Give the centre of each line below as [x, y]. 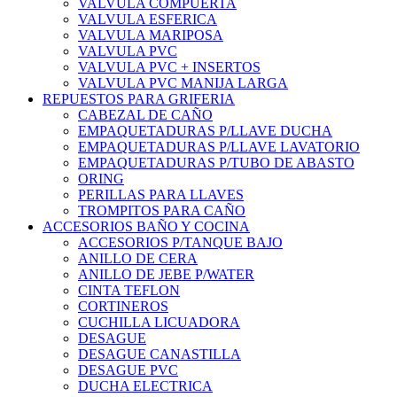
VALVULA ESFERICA [148, 19]
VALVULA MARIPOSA [151, 35]
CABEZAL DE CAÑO [145, 115]
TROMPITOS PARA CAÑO [162, 211]
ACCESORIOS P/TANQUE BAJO [180, 243]
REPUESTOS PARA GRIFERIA [139, 99]
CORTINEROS [123, 307]
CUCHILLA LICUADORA [159, 323]
